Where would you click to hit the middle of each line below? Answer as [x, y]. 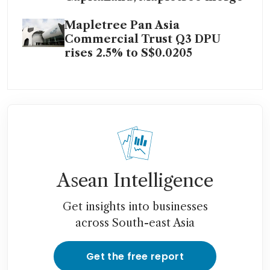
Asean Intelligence [135, 181]
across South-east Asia [135, 223]
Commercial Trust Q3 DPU [143, 39]
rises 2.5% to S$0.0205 [128, 53]
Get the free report [135, 257]
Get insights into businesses [135, 207]
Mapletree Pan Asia [122, 26]
